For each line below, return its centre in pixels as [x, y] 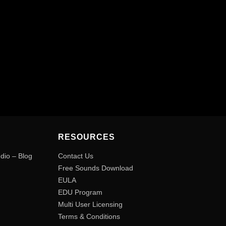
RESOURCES [86, 137]
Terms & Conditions [89, 217]
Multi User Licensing [90, 205]
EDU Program [80, 192]
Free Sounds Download [95, 168]
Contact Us [75, 156]
